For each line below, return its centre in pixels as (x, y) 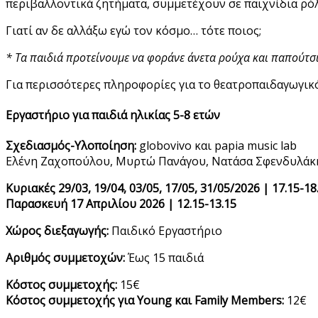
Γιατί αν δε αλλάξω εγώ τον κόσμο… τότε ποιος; (133, 30)
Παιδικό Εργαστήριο (165, 231)
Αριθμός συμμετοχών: (67, 258)
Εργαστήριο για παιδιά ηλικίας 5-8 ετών (113, 115)
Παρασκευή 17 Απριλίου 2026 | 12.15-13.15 (121, 204)
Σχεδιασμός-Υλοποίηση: (71, 146)
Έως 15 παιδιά (166, 258)
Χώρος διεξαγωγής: (57, 231)
